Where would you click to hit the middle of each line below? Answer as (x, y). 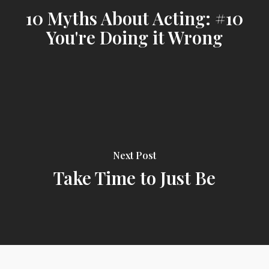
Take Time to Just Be (134, 177)
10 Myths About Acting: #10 (134, 18)
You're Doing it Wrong (134, 37)
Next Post (134, 155)
